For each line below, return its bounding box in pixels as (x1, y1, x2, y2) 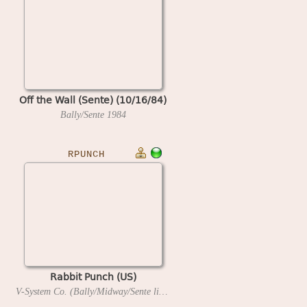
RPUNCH (67, 149, 105, 160)
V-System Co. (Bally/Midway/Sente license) (159, 286, 167, 297)
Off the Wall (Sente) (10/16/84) (19, 92, 167, 107)
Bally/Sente (60, 109, 107, 120)
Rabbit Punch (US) (49, 269, 136, 284)
